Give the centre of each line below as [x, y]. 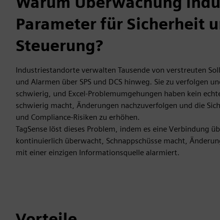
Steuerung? [59, 45]
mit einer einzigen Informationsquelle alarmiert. [98, 152]
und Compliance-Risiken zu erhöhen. [78, 117]
